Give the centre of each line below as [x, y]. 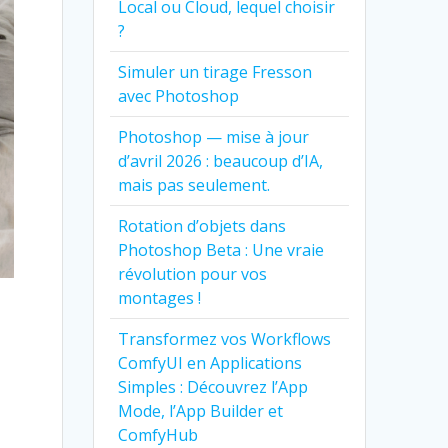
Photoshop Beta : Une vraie [221, 249]
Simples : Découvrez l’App [213, 386]
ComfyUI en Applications [210, 362]
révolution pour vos [193, 273]
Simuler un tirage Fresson [215, 71]
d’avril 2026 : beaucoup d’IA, [221, 160]
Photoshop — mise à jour [214, 136]
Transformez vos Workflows [225, 338]
